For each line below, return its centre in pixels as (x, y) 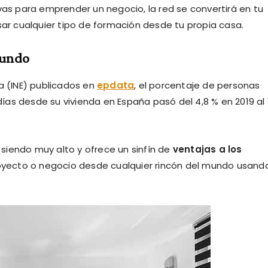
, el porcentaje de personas (197, 85)
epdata (116, 85)
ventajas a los (207, 149)
